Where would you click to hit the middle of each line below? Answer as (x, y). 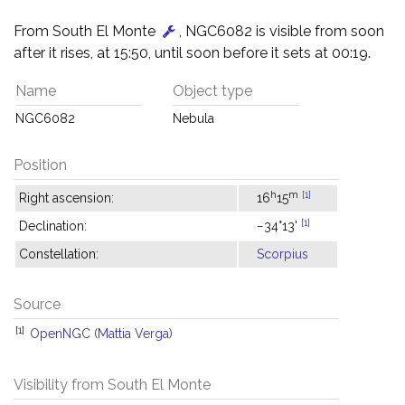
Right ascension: (66, 198)
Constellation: (59, 254)
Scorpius (283, 254)
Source (37, 304)
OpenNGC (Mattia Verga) (101, 334)
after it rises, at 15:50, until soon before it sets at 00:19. (192, 53)
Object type (212, 91)
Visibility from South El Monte (112, 385)
